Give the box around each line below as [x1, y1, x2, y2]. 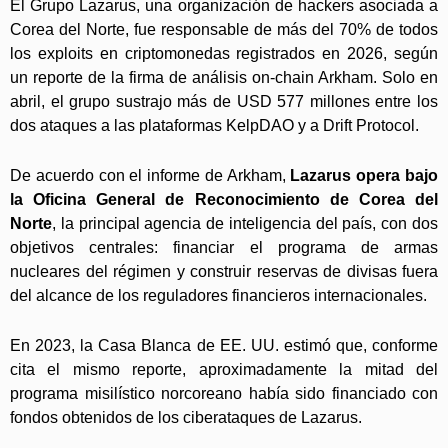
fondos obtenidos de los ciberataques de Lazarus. [10, 409, 362, 427]
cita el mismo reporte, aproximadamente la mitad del [10, 361, 438, 379]
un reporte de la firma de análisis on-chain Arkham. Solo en [10, 69, 438, 87]
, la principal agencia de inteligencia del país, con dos [52, 215, 438, 233]
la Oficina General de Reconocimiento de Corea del [10, 191, 438, 209]
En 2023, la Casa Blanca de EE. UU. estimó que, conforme [10, 337, 438, 355]
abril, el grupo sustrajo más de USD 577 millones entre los [10, 93, 438, 111]
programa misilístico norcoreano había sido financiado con [10, 385, 438, 403]
